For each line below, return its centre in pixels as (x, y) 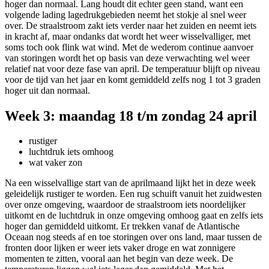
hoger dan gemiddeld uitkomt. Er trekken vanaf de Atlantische (122, 226)
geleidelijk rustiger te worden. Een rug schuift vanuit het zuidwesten (133, 194)
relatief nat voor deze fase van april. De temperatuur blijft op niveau (132, 68)
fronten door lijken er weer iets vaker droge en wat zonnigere (120, 248)
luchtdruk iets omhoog (71, 152)
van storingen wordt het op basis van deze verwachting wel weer (127, 58)
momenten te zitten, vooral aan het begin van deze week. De (119, 259)
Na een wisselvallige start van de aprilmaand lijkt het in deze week (130, 183)
